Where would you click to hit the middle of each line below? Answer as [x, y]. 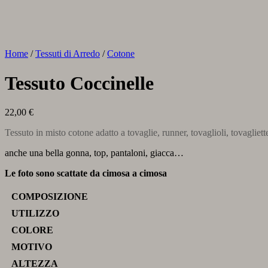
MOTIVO [32, 246]
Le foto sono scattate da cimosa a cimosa [86, 173]
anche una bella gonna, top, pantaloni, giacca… [94, 153]
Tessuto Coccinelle [79, 83]
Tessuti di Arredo [68, 54]
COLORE [32, 230]
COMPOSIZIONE [50, 196]
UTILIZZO [35, 213]
